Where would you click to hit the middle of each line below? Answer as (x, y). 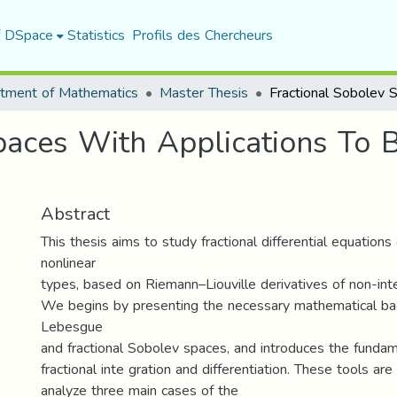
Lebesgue (72, 327)
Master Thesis (204, 93)
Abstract (75, 214)
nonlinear (68, 263)
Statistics (96, 35)
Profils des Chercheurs (202, 35)
